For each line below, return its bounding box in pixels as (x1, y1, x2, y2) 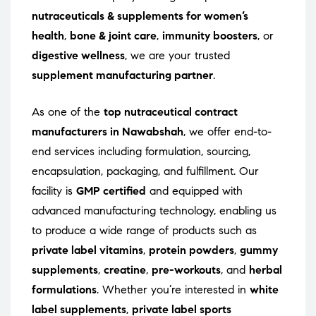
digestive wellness (32, 49, 125, 63)
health (32, 29, 64, 43)
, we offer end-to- (183, 125, 272, 139)
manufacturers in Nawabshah (32, 125, 183, 139)
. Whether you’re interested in (97, 283, 250, 297)
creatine (104, 263, 146, 277)
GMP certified (76, 184, 146, 198)
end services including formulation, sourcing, (32, 145, 250, 159)
